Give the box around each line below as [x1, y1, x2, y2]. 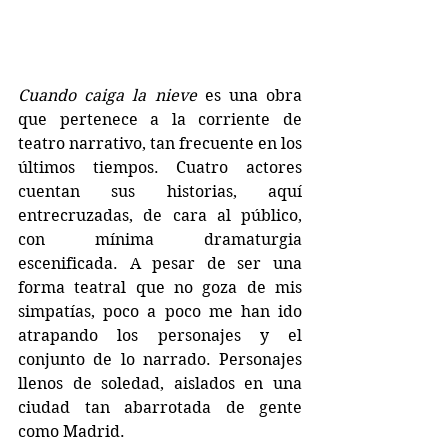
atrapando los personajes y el [18, 325, 302, 345]
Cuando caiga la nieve [18, 85, 197, 105]
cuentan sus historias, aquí [18, 181, 302, 201]
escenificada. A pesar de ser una [18, 253, 302, 273]
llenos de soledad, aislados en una [18, 373, 302, 393]
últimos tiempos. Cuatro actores [18, 157, 302, 177]
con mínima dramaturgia [18, 229, 302, 249]
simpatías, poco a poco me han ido [18, 301, 302, 321]
